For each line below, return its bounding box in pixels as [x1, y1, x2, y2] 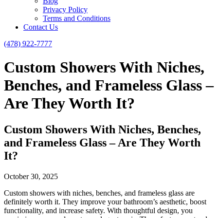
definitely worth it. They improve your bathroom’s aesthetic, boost [4, 197, 206, 206]
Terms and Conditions [43, 14, 110, 22]
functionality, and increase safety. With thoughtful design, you [4, 206, 193, 215]
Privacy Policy [43, 5, 88, 14]
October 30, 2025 [4, 172, 58, 181]
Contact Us [23, 23, 58, 31]
